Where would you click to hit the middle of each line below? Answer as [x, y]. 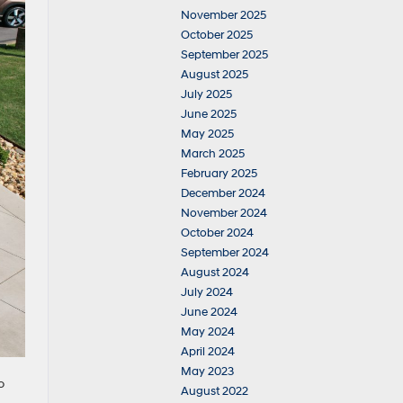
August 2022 [215, 391]
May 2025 [207, 134]
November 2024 [224, 213]
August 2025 [215, 75]
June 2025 [209, 114]
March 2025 [213, 154]
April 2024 [208, 352]
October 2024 [217, 233]
